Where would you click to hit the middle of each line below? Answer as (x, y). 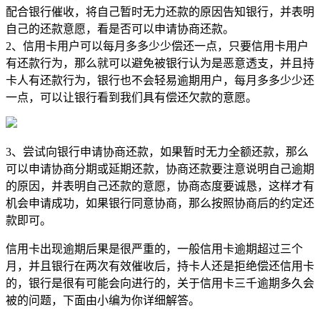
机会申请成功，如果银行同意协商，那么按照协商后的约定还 (160, 203)
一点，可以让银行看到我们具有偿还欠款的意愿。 (131, 97)
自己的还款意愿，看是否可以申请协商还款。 (120, 29)
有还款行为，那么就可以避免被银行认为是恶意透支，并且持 (160, 63)
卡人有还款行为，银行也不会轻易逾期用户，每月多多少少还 (160, 80)
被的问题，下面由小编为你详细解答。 (103, 300)
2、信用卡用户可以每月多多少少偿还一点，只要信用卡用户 (157, 46)
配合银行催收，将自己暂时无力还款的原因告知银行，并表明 (160, 11)
